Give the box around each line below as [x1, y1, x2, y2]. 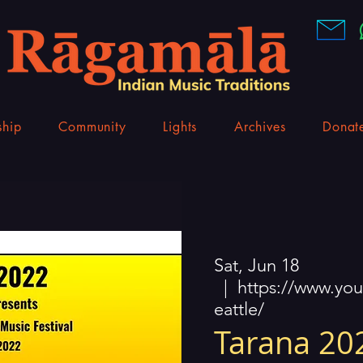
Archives [234, 117, 286, 135]
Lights [163, 117, 198, 135]
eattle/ [214, 297, 264, 320]
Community [58, 117, 126, 135]
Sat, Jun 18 [214, 254, 299, 276]
